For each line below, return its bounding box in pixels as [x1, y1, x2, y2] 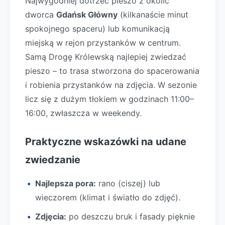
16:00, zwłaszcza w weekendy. [25, 108, 142, 118]
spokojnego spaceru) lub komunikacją [25, 24, 170, 34]
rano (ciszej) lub [96, 178, 160, 188]
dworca [25, 10, 56, 20]
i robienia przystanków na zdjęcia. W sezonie [25, 80, 197, 90]
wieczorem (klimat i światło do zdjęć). [35, 192, 180, 202]
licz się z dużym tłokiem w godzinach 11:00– [25, 94, 194, 104]
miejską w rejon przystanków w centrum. [25, 38, 181, 48]
